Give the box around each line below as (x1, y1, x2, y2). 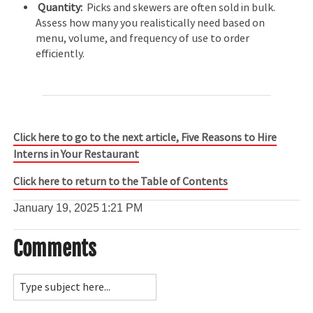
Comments (13, 235, 97, 261)
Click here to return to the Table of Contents (13, 174, 228, 189)
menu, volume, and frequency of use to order (36, 31, 250, 46)
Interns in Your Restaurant (13, 147, 140, 162)
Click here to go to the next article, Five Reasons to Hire (13, 131, 277, 145)
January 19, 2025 (13, 202, 100, 214)
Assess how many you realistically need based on (36, 16, 265, 31)
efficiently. (36, 47, 85, 61)
